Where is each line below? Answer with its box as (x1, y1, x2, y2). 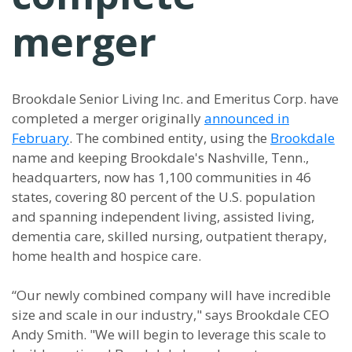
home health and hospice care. (12, 247, 201, 265)
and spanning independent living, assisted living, (12, 207, 314, 225)
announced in (204, 109, 289, 127)
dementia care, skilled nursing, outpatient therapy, (12, 227, 327, 245)
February (12, 129, 69, 147)
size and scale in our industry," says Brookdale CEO (12, 306, 329, 324)
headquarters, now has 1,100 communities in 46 (12, 168, 311, 186)
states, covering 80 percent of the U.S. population (12, 188, 315, 206)
